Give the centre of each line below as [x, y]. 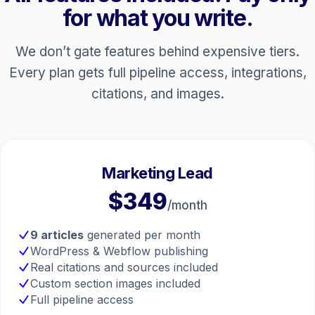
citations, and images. [157, 94]
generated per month [142, 235]
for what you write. [157, 18]
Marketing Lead [157, 173]
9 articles [57, 235]
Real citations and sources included [124, 268]
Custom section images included [116, 284]
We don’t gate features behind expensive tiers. [157, 52]
